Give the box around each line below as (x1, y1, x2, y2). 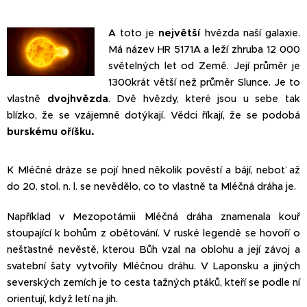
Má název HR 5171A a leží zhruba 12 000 (108, 42, 300, 56)
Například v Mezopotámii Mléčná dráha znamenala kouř (7, 210, 300, 223)
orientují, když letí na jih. (7, 292, 118, 305)
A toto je (108, 26, 159, 39)
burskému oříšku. (7, 125, 95, 138)
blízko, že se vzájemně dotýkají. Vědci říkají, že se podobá (7, 108, 300, 121)
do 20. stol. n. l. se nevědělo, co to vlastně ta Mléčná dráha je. (7, 180, 296, 193)
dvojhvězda (47, 92, 108, 105)
